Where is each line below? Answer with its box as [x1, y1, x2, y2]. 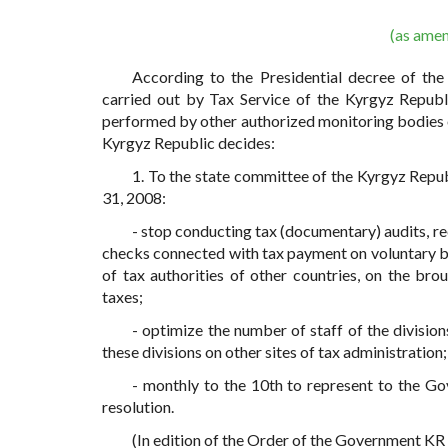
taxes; [102, 287, 143, 307]
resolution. [102, 397, 174, 417]
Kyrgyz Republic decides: [102, 133, 275, 153]
